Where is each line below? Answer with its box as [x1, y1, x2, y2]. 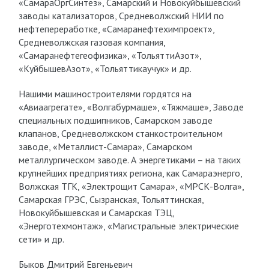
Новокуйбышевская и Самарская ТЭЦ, [18, 207, 174, 219]
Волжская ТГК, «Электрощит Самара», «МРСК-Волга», [18, 180, 244, 192]
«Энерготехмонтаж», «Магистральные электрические [18, 220, 239, 232]
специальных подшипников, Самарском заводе [18, 114, 213, 126]
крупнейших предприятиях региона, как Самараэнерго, [18, 167, 242, 179]
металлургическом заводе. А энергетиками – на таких [18, 154, 241, 166]
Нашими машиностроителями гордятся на [18, 88, 192, 100]
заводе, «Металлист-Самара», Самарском [18, 141, 192, 153]
